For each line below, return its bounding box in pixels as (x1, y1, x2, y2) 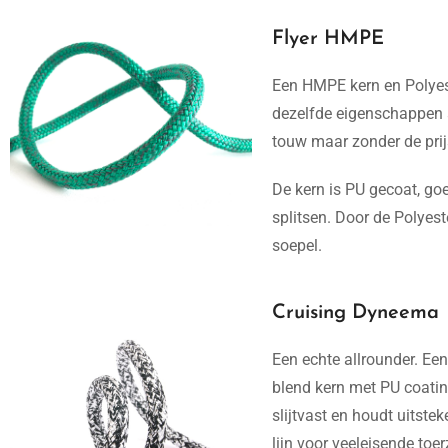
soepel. (272, 236, 322, 255)
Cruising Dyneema (272, 303, 439, 323)
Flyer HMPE (272, 29, 384, 49)
